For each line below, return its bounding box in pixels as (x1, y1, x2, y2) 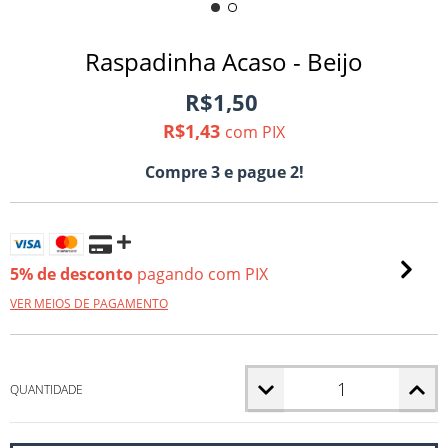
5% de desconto (10, 263, 133, 285)
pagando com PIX (133, 263, 268, 285)
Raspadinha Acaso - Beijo (85, 45, 363, 78)
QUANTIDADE (10, 381, 83, 398)
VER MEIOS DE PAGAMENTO (10, 295, 168, 312)
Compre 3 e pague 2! (144, 161, 304, 183)
